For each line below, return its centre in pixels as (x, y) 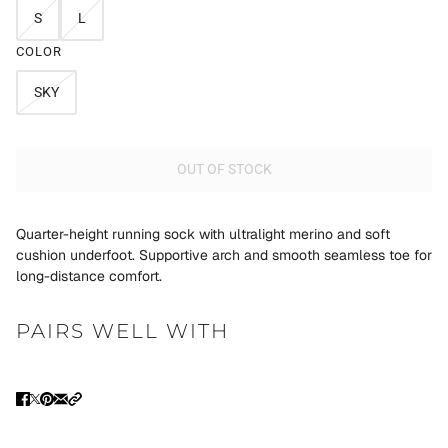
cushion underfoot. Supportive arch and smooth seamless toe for (224, 254)
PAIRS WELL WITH (122, 330)
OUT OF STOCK (224, 169)
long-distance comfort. (89, 275)
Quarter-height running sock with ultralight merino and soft (203, 233)
